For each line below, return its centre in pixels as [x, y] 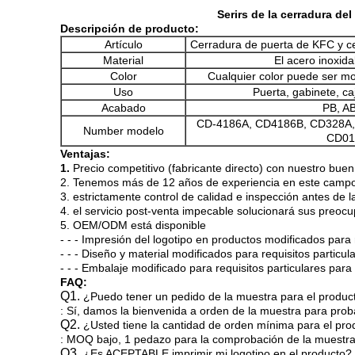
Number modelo [123, 131]
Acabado [123, 108]
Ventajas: [85, 154]
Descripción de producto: [130, 29]
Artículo [123, 44]
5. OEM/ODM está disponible [133, 225]
